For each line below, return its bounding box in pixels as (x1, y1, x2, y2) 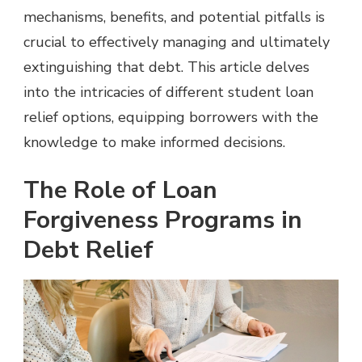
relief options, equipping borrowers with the (23, 107, 318, 127)
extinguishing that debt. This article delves (23, 57, 309, 77)
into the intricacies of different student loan (23, 82, 314, 102)
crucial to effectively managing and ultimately (23, 32, 330, 52)
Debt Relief (23, 233, 154, 267)
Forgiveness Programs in (23, 203, 302, 237)
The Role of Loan (23, 173, 217, 207)
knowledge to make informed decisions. (23, 132, 285, 152)
